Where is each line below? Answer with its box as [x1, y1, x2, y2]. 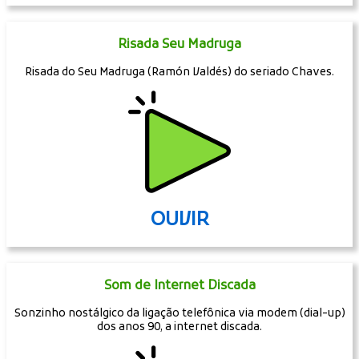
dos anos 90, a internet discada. [97, 321, 262, 334]
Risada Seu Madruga [118, 37, 241, 54]
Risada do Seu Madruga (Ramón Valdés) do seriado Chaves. [25, 66, 334, 80]
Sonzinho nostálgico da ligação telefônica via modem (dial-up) [14, 307, 345, 321]
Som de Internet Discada [103, 278, 256, 295]
